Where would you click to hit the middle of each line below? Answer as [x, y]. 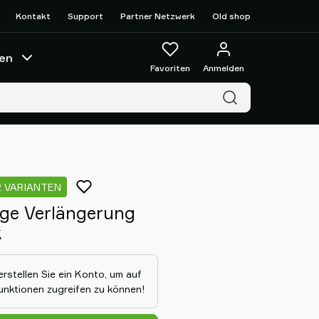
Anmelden [224, 68]
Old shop [231, 16]
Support [85, 16]
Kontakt [33, 16]
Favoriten [170, 68]
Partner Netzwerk [158, 16]
